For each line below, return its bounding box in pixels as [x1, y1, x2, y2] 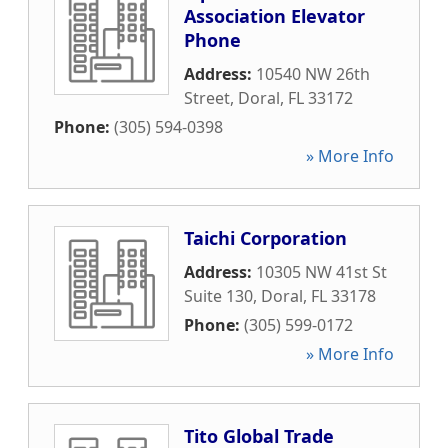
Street [184, 87, 230, 109]
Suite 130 [184, 285, 253, 307]
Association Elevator [184, 4, 365, 28]
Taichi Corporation [184, 226, 347, 250]
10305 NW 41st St [256, 261, 387, 283]
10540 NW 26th [256, 63, 370, 85]
